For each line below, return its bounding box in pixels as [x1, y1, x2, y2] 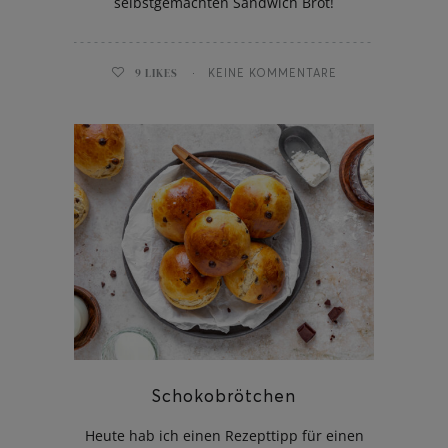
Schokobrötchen [152, 384, 296, 406]
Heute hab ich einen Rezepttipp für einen [84, 425, 364, 445]
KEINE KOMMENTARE [208, 65, 337, 80]
